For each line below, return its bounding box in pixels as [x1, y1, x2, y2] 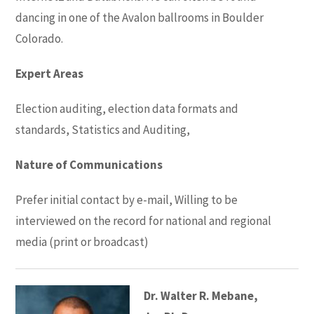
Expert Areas [15, 66, 84, 82]
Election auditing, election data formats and [15, 101, 239, 117]
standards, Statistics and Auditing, [15, 122, 191, 138]
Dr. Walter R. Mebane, [144, 287, 259, 303]
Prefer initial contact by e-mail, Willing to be [15, 192, 238, 208]
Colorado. [15, 31, 64, 47]
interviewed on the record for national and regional [15, 213, 272, 229]
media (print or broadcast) [15, 234, 149, 250]
